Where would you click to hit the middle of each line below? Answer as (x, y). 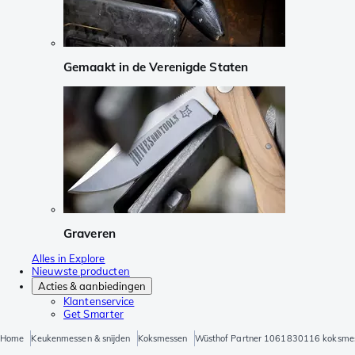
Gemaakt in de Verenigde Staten (156, 67)
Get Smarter (94, 314)
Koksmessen (162, 339)
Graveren (90, 233)
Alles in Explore (69, 259)
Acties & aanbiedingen (92, 286)
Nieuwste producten (81, 271)
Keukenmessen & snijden (81, 339)
